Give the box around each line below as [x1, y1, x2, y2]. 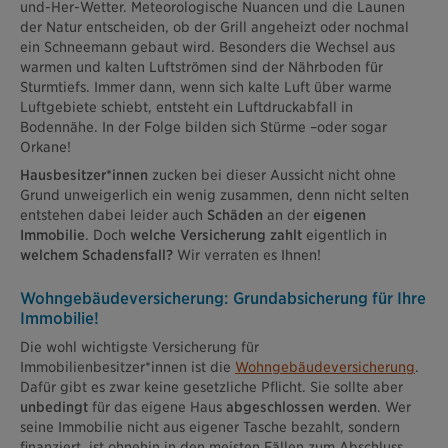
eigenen [313, 206, 366, 223]
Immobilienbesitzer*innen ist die [20, 358, 235, 375]
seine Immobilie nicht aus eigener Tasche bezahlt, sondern [20, 418, 400, 435]
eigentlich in [302, 226, 387, 243]
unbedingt [20, 398, 92, 415]
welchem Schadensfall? [20, 246, 173, 263]
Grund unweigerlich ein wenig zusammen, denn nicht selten [20, 186, 409, 203]
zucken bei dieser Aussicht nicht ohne [152, 166, 396, 183]
